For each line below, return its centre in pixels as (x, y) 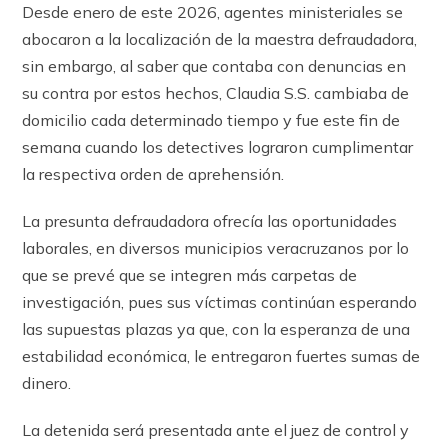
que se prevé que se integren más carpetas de (190, 275)
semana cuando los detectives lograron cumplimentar (218, 147)
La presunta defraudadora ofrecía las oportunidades (210, 221)
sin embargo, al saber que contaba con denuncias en (214, 66)
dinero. (47, 383)
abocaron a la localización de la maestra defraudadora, (220, 39)
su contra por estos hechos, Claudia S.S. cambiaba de (216, 93)
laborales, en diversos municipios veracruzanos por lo (216, 248)
